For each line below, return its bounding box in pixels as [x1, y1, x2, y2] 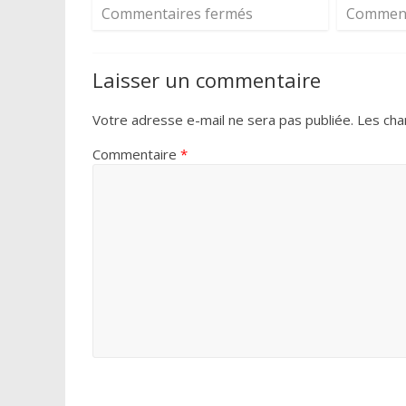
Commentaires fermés [101, 3, 253, 24]
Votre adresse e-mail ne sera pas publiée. [92, 110, 353, 129]
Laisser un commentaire [92, 65, 321, 93]
